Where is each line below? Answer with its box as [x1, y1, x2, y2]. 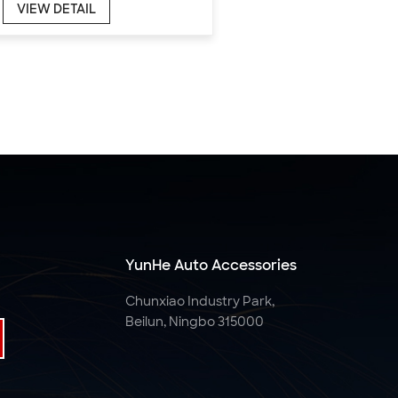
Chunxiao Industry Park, [124, 292, 275, 309]
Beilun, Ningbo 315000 [124, 313, 264, 330]
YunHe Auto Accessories [124, 255, 297, 275]
